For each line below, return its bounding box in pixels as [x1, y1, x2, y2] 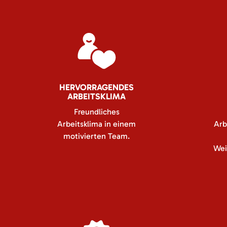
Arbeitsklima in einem [57, 119, 136, 129]
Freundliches [73, 107, 120, 117]
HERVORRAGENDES [59, 82, 134, 92]
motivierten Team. [63, 131, 130, 141]
